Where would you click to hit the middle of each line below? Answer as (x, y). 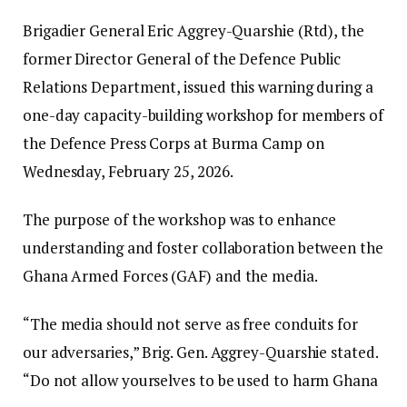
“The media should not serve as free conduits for (190, 324)
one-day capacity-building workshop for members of (203, 115)
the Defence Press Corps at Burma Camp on (174, 144)
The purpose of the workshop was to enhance (179, 220)
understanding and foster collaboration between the (203, 248)
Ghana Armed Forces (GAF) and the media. (170, 276)
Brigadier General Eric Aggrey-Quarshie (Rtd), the (194, 31)
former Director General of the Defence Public (182, 59)
